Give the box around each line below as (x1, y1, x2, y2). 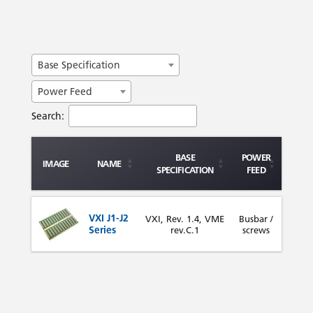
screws (242, 224, 270, 235)
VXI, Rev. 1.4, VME (145, 212, 225, 224)
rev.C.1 (170, 224, 200, 235)
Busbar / (238, 212, 273, 224)
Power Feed (37, 85, 92, 98)
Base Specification (37, 58, 120, 71)
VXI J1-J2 (88, 211, 129, 224)
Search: (31, 109, 64, 122)
